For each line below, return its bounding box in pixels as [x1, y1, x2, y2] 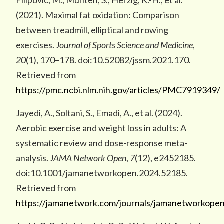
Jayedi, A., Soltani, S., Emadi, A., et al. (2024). [16, 107, 182, 118]
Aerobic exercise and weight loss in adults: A [16, 122, 186, 133]
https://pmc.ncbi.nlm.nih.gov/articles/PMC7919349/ [16, 84, 220, 95]
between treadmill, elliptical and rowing [16, 24, 168, 35]
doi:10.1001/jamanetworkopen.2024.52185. [16, 167, 188, 178]
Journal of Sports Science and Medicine [56, 39, 193, 50]
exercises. [16, 39, 56, 50]
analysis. [16, 152, 50, 163]
